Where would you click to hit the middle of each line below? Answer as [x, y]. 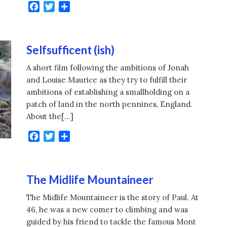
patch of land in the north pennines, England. [112, 104]
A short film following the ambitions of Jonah [108, 68]
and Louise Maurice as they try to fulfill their [107, 80]
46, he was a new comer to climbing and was [107, 210]
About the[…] [50, 117]
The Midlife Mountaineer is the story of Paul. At [113, 198]
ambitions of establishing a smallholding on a [108, 92]
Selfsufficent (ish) [71, 50]
